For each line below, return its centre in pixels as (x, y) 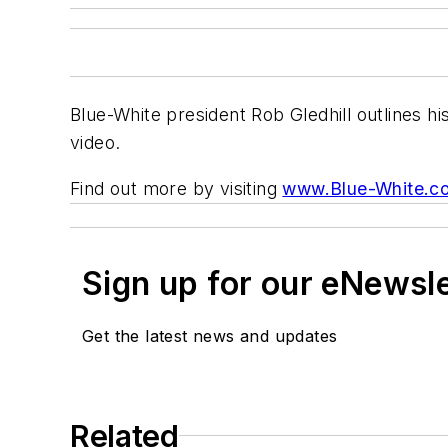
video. (95, 142)
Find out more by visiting (176, 188)
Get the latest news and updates (210, 335)
